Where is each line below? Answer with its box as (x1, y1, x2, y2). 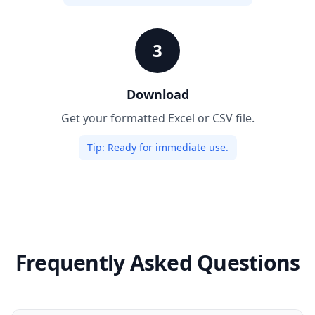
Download (126, 85, 189, 103)
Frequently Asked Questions (15, 247, 300, 277)
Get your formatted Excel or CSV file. (60, 110, 255, 126)
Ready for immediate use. (104, 140, 229, 154)
